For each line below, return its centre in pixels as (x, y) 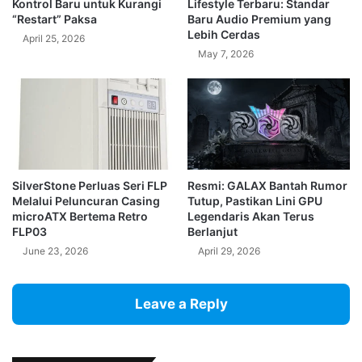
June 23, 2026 (55, 250)
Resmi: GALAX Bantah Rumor (267, 185)
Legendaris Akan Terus (251, 216)
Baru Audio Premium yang (259, 19)
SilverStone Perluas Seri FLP (90, 185)
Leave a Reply (181, 303)
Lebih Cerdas (224, 34)
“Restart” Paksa (55, 19)
